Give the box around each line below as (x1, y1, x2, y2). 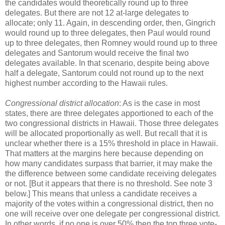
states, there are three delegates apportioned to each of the (5, 109, 213, 118)
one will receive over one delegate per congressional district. (5, 209, 220, 218)
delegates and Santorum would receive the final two (5, 49, 189, 58)
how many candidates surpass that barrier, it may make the (5, 159, 212, 168)
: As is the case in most (119, 99, 200, 108)
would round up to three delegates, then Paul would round (5, 29, 210, 38)
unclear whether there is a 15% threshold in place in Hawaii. (5, 139, 218, 148)
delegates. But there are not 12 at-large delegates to (5, 9, 189, 18)
